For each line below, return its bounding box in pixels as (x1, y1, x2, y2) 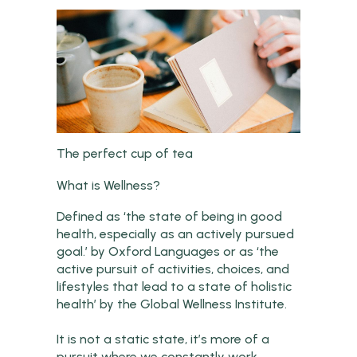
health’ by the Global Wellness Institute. (57, 296, 288, 312)
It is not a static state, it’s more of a (57, 331, 270, 347)
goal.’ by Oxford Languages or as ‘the (57, 243, 280, 259)
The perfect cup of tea (57, 145, 194, 161)
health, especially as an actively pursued (57, 226, 295, 241)
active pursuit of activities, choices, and (57, 261, 290, 277)
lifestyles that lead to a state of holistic (57, 278, 292, 294)
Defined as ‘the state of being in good (57, 208, 283, 224)
